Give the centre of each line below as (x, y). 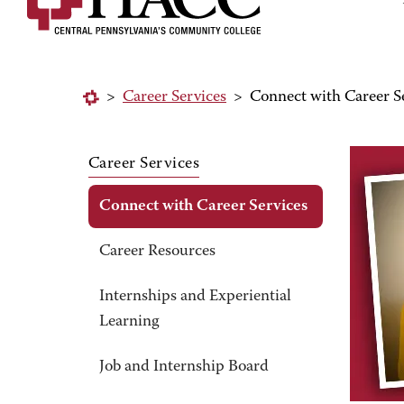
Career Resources (157, 252)
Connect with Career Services (203, 207)
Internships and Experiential (195, 297)
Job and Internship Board (184, 367)
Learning (129, 322)
